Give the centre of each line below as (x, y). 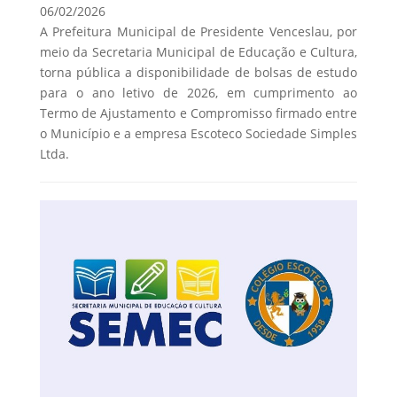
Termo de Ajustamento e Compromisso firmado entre (198, 113)
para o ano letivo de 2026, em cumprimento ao (198, 93)
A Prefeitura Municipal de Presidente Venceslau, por (198, 32)
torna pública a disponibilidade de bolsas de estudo (198, 73)
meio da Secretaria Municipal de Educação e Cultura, (198, 52)
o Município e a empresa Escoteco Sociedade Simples (198, 134)
